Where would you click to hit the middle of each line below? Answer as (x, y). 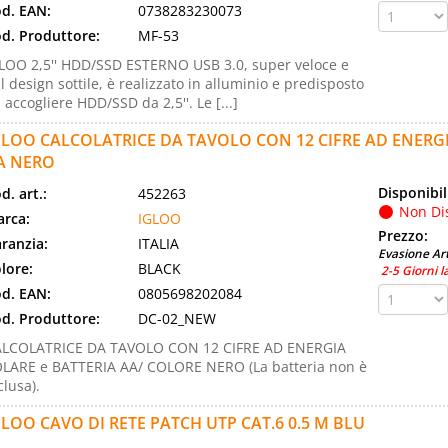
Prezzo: (405, 235)
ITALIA (158, 243)
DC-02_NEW (176, 318)
